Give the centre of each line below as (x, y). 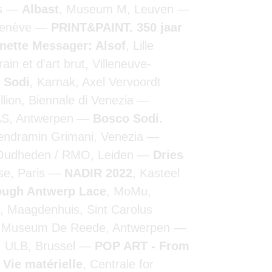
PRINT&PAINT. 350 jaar (117, 27)
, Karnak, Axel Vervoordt (95, 82)
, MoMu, (129, 191)
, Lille (140, 46)
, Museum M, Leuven (118, 9)
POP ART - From (142, 246)
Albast (40, 9)
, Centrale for (118, 264)
